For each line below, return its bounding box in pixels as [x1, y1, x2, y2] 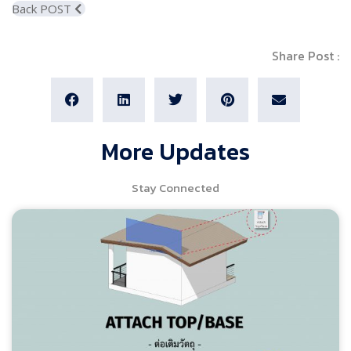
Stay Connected [132, 179, 219, 197]
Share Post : [272, 45, 339, 65]
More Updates [101, 134, 250, 170]
